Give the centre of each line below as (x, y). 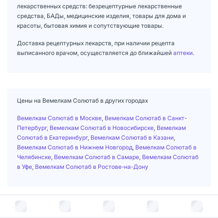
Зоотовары (58, 206)
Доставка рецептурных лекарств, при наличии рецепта (96, 43)
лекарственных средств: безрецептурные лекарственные (100, 6)
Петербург (32, 127)
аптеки (183, 53)
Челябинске (34, 157)
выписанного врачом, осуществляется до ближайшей (95, 53)
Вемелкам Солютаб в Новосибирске (102, 127)
